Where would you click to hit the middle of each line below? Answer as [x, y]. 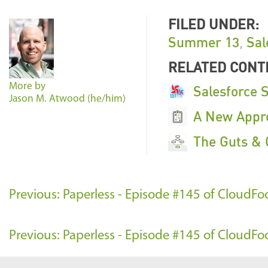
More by [27, 86]
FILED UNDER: [214, 24]
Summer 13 [204, 42]
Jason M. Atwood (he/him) [67, 99]
